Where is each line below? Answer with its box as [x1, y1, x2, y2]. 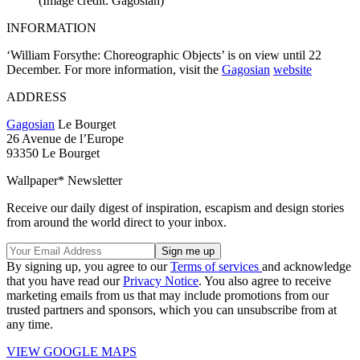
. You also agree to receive [198, 273, 331, 288]
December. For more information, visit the [6, 62, 222, 76]
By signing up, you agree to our [6, 259, 170, 273]
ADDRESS [6, 89, 67, 104]
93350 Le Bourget [6, 145, 100, 160]
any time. [6, 317, 53, 331]
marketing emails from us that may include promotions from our [6, 288, 329, 302]
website [273, 62, 312, 76]
